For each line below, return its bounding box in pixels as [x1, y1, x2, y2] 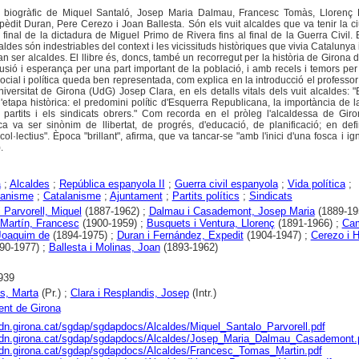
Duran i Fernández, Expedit [116, 229, 244, 241]
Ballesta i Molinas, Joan [48, 241, 160, 253]
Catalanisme [42, 190, 101, 202]
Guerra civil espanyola [174, 178, 278, 190]
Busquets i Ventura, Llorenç [146, 217, 275, 229]
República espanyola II [58, 178, 165, 190]
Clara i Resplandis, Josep [70, 287, 189, 299]
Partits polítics [171, 190, 240, 202]
